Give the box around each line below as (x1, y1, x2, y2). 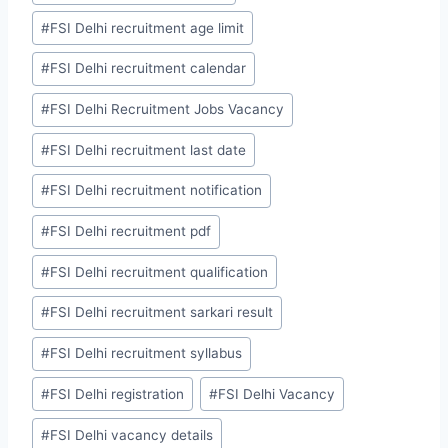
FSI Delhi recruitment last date (50, 141, 247, 158)
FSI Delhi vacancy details (50, 426, 214, 443)
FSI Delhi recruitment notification (50, 182, 263, 199)
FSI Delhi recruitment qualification (50, 263, 269, 280)
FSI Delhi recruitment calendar (50, 60, 247, 77)
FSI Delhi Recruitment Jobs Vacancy (50, 101, 285, 118)
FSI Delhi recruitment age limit (50, 19, 245, 36)
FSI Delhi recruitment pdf (50, 223, 212, 240)
